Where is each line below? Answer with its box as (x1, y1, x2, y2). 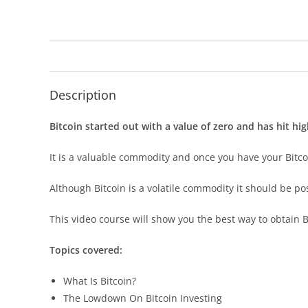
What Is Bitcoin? (63, 274, 136, 287)
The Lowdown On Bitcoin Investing (63, 291, 222, 305)
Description (49, 87, 116, 103)
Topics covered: (49, 243, 122, 256)
